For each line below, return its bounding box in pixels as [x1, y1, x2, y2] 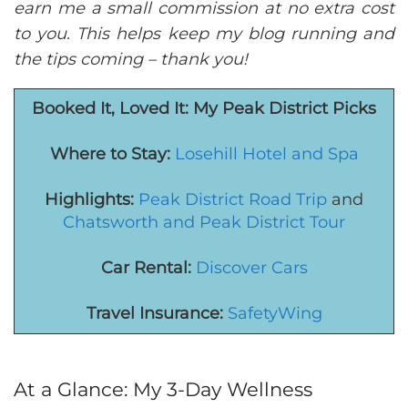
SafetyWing [227, 302, 322, 323]
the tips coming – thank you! [14, 48, 248, 69]
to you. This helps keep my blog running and [14, 23, 394, 44]
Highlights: [45, 189, 134, 209]
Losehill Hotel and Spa [174, 143, 359, 164]
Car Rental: [100, 257, 191, 278]
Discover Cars [195, 257, 308, 278]
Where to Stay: [49, 143, 170, 164]
